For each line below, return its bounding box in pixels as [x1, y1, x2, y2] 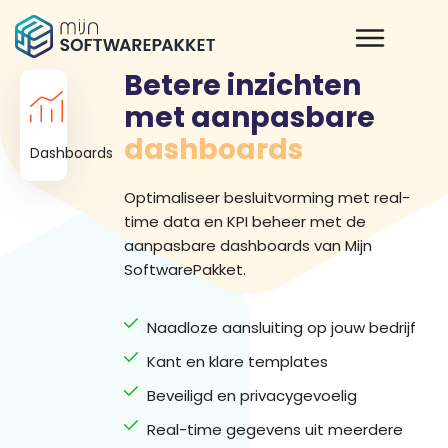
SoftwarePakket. [124, 259, 247, 280]
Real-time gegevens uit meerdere [146, 419, 403, 441]
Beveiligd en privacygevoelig [146, 385, 357, 407]
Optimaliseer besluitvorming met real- [124, 187, 411, 208]
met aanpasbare [124, 98, 376, 137]
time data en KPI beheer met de [124, 211, 367, 232]
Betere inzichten [124, 66, 362, 105]
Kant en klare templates [146, 351, 328, 373]
